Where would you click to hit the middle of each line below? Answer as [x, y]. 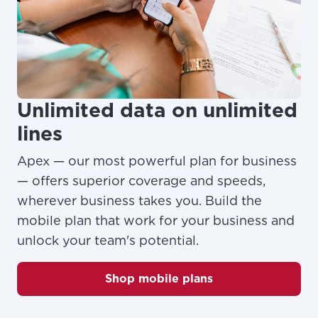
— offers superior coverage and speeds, [141, 180]
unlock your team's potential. [108, 240]
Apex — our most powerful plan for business [157, 160]
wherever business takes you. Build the [139, 200]
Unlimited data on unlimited [157, 110]
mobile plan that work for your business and [156, 220]
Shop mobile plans [159, 278]
